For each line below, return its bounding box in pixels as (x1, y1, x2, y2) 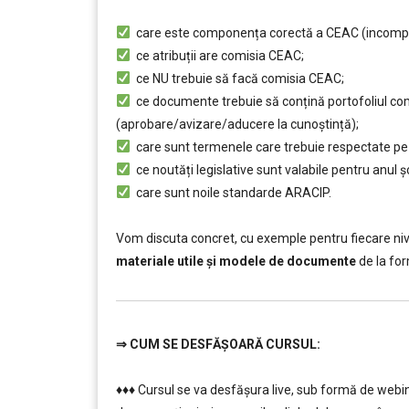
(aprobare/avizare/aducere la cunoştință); (116, 117, 359, 131)
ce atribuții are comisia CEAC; (130, 48, 304, 63)
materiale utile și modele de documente (116, 254, 356, 268)
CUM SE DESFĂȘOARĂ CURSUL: (127, 337, 320, 351)
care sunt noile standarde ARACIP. (130, 185, 331, 200)
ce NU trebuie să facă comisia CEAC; (130, 71, 344, 86)
